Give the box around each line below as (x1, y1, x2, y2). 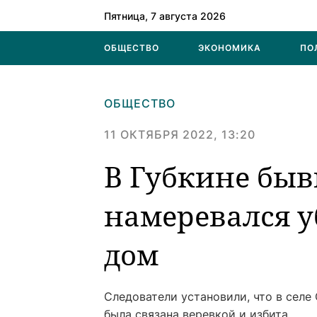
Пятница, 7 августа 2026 (104, 9, 226, 22)
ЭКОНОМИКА (198, 42, 261, 53)
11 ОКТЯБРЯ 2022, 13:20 (104, 127, 255, 142)
